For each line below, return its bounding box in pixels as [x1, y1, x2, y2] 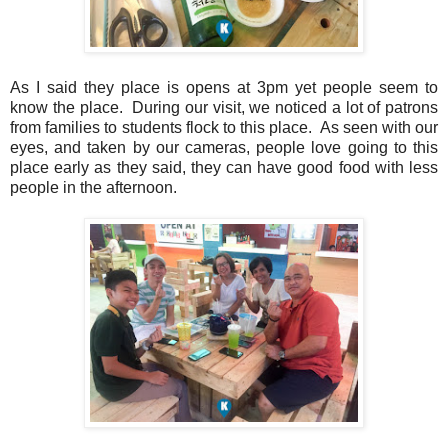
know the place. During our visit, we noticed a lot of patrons [10, 98, 438, 116]
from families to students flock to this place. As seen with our [10, 118, 438, 136]
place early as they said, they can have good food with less [10, 158, 438, 176]
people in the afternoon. [10, 178, 177, 196]
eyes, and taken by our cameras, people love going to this [10, 138, 438, 156]
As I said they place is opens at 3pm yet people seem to [10, 78, 438, 96]
